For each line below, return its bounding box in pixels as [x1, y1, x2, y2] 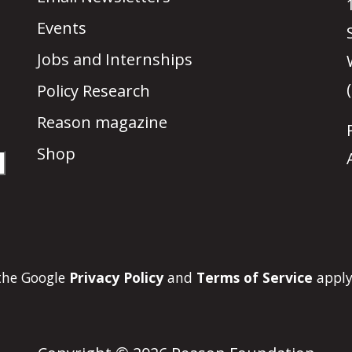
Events [37, 17, 87, 39]
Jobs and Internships [37, 49, 193, 71]
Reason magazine [37, 112, 168, 134]
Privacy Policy [69, 267, 163, 287]
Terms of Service [196, 267, 313, 287]
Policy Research [37, 80, 151, 102]
